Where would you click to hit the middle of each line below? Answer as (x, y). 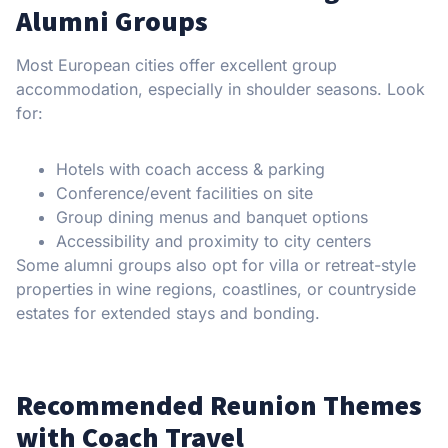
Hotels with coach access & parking (190, 169)
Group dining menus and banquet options (212, 217)
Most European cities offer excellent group (176, 65)
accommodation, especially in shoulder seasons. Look (220, 89)
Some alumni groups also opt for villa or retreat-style (216, 265)
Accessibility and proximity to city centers (213, 241)
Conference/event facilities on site (184, 193)
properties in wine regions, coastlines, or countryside (216, 289)
